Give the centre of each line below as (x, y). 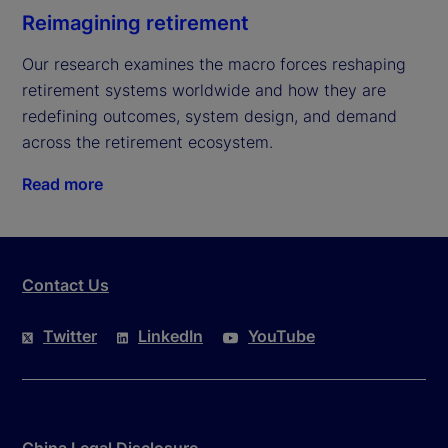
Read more (62, 184)
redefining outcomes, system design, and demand (209, 116)
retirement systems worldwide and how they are (204, 90)
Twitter (70, 336)
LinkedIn (170, 336)
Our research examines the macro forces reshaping (214, 64)
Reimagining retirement (135, 23)
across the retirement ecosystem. (147, 142)
